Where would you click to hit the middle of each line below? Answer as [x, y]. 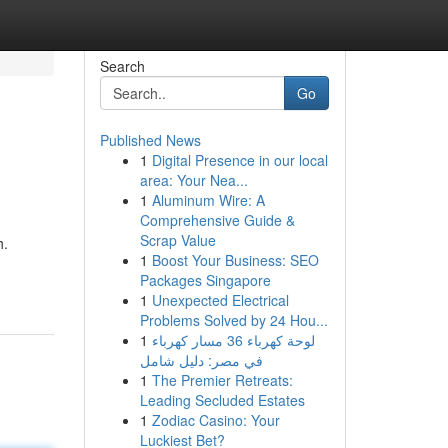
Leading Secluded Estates [222, 400]
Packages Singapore [205, 280]
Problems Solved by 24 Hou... [233, 320]
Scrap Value [177, 240]
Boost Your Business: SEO [235, 260]
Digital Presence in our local [239, 160]
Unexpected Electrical [220, 300]
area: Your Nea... [193, 180]
